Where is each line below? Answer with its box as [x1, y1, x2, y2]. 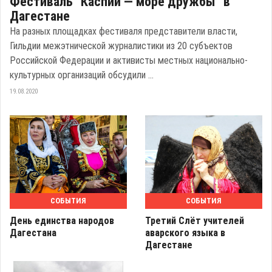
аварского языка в [145, 226, 225, 239]
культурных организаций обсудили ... [10, 69, 154, 81]
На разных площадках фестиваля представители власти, [10, 25, 237, 38]
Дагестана [10, 226, 56, 239]
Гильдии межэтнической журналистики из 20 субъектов [10, 40, 233, 52]
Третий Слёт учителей [145, 214, 244, 226]
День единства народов [10, 214, 114, 226]
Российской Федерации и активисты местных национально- [10, 55, 248, 67]
